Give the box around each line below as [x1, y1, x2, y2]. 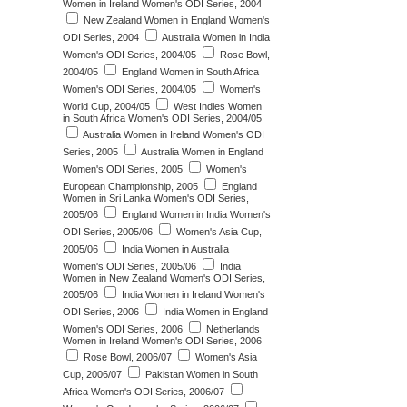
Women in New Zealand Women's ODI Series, [63, 273, 265, 283]
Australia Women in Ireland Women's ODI [81, 129, 264, 140]
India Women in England [160, 306, 268, 317]
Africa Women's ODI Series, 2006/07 [63, 386, 224, 397]
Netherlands [203, 323, 260, 334]
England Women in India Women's [119, 209, 271, 220]
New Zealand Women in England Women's [81, 15, 270, 25]
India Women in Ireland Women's [119, 289, 265, 300]
